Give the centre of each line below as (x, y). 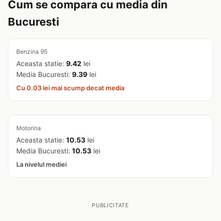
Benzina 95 (32, 52)
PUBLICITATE (110, 205)
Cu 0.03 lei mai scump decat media (70, 88)
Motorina (29, 128)
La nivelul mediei (41, 164)
